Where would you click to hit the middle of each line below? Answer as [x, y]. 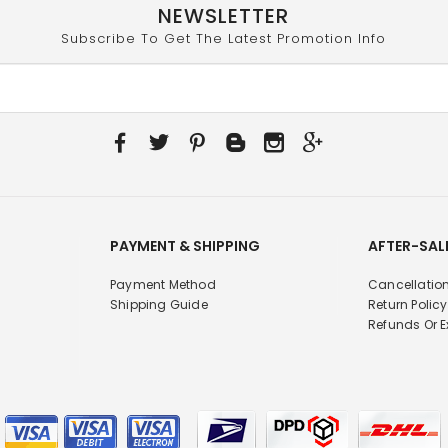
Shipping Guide [158, 305]
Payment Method [162, 285]
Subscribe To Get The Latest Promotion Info [224, 39]
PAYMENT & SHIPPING [184, 246]
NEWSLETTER [224, 16]
